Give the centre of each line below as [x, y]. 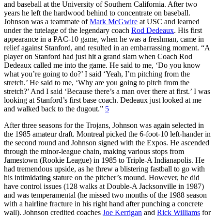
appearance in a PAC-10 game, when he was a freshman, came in [104, 39]
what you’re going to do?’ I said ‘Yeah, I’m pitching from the [97, 74]
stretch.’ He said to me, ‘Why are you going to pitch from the [97, 82]
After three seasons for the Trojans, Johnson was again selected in [104, 125]
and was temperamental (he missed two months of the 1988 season [105, 195]
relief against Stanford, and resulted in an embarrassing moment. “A [107, 47]
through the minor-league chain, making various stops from [94, 151]
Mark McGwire [114, 21]
